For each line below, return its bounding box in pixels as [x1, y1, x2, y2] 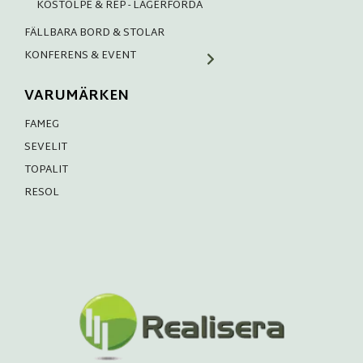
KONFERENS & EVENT [24, 46, 136, 66]
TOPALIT [24, 160, 68, 181]
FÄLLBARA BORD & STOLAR [24, 23, 164, 44]
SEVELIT [24, 138, 67, 158]
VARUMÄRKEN [24, 83, 129, 110]
